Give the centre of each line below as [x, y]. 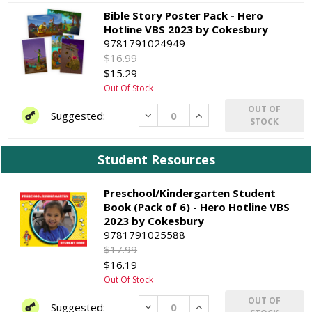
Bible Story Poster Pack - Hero [184, 15]
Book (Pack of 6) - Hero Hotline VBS [197, 206]
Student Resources [156, 159]
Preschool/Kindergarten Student [190, 193]
